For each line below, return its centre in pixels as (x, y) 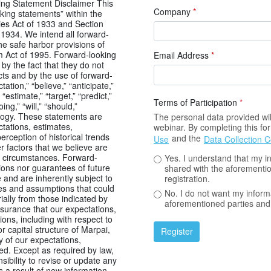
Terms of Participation (197, 102)
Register (177, 231)
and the (186, 138)
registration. (187, 179)
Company (173, 11)
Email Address (182, 55)
